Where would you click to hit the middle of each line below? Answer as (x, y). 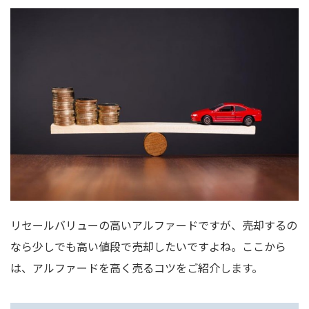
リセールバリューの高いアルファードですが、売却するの (154, 225)
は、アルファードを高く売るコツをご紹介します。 (137, 267)
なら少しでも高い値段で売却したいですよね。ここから (148, 246)
